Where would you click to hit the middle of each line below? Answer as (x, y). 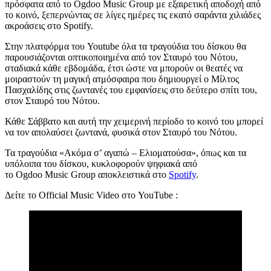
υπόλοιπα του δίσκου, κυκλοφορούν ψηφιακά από (101, 164)
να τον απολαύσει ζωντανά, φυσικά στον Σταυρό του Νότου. (121, 132)
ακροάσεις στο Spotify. (49, 26)
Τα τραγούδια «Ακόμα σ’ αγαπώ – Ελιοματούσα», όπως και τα (126, 153)
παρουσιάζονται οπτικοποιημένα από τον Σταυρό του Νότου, (121, 57)
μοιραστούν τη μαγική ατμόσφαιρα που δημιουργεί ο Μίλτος (122, 79)
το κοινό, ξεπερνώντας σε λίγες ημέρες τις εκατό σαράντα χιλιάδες (133, 15)
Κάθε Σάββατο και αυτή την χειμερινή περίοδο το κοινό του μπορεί (134, 121)
